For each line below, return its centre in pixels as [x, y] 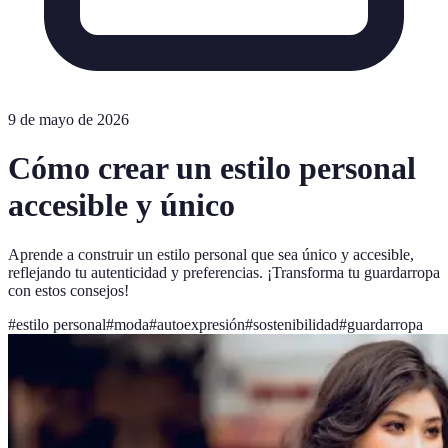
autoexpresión [201, 324]
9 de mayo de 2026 [68, 119]
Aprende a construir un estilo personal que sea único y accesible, [211, 254]
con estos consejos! [68, 290]
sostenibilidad [296, 324]
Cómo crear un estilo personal [212, 168]
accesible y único [121, 205]
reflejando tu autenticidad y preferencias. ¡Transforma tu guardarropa [224, 272]
